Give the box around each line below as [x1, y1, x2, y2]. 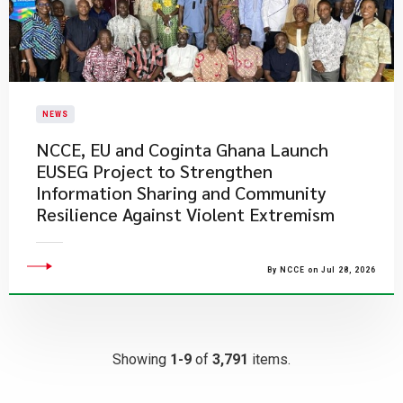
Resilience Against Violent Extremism [36, 202, 335, 226]
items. [248, 351, 291, 368]
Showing [112, 351, 170, 368]
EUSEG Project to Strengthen [36, 159, 273, 183]
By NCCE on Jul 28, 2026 [267, 265, 376, 274]
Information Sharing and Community [36, 181, 327, 204]
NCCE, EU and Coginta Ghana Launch [36, 138, 328, 161]
